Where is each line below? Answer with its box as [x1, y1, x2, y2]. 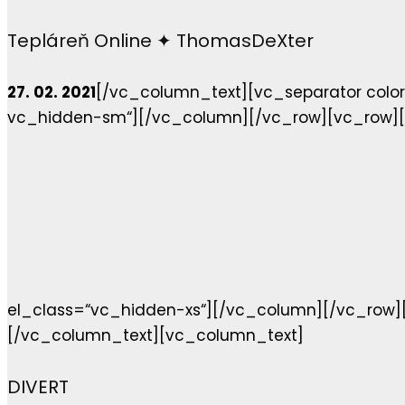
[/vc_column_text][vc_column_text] [7, 325, 304, 347]
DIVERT [7, 373, 69, 400]
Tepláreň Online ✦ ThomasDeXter [7, 27, 314, 53]
